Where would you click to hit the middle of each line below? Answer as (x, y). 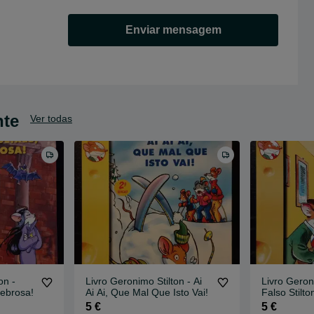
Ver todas (51, 118)
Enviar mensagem (173, 30)
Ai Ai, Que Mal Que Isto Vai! (147, 293)
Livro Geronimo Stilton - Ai (144, 281)
